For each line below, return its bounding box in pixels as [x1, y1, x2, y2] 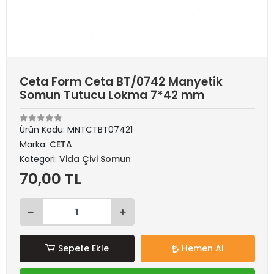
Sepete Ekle [57, 242, 109, 254]
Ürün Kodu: [20, 124, 67, 136]
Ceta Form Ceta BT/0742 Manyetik [20, 73, 223, 90]
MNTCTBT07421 [67, 124, 133, 136]
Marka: [20, 138, 50, 150]
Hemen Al [181, 242, 224, 254]
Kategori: [20, 153, 59, 165]
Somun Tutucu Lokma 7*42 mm [20, 87, 204, 103]
